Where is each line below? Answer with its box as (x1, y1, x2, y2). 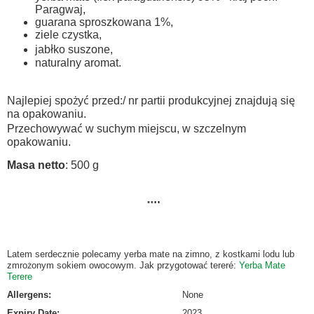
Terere (7, 271, 32, 282)
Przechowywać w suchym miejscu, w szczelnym (7, 123, 246, 135)
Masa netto (7, 159, 65, 171)
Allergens (7, 289, 48, 301)
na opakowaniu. (7, 108, 86, 120)
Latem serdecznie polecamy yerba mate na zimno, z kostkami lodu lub (7, 249, 294, 260)
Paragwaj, (35, 4, 86, 15)
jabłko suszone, (35, 43, 113, 55)
